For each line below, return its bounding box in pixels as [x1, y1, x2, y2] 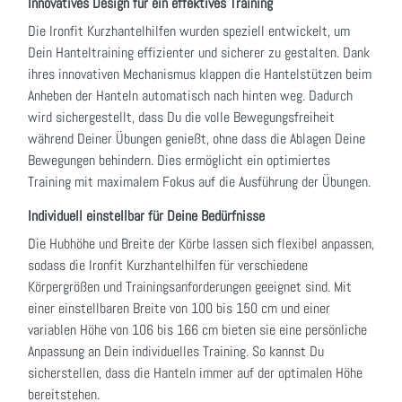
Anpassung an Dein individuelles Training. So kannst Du [28, 342, 324, 362]
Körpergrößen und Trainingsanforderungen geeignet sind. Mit [28, 277, 352, 297]
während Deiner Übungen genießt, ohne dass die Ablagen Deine [28, 129, 365, 149]
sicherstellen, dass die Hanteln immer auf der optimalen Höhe [28, 363, 363, 383]
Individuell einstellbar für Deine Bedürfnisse [28, 206, 265, 226]
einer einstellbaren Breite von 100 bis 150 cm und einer [28, 299, 330, 319]
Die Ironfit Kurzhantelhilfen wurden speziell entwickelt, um [28, 22, 350, 41]
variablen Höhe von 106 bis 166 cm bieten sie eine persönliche [28, 320, 367, 340]
